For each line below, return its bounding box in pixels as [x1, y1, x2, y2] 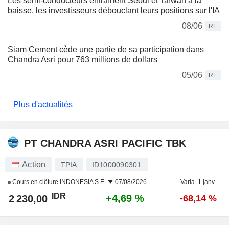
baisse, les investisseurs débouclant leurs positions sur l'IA [8, 6, 220, 15]
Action [22, 160, 46, 169]
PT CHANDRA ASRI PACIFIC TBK [24, 137, 187, 149]
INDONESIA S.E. [60, 178, 106, 186]
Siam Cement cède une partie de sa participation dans [8, 45, 204, 54]
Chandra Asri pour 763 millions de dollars [8, 55, 157, 64]
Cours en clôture [11, 178, 60, 186]
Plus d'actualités [13, 100, 73, 109]
